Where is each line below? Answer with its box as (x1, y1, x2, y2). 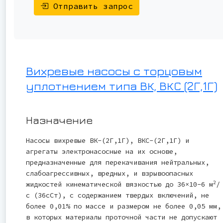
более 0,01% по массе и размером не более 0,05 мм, (26, 202, 221, 211)
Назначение (26, 113, 93, 127)
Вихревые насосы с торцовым (26, 64, 202, 78)
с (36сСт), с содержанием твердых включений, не (26, 191, 209, 200)
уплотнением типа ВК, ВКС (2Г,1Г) (26, 79, 218, 93)
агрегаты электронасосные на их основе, (26, 147, 177, 156)
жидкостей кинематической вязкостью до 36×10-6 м (26, 180, 213, 189)
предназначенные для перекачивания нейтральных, (26, 158, 209, 167)
